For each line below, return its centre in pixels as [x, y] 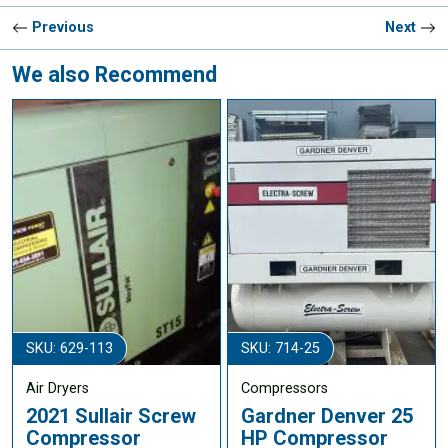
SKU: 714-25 [280, 349]
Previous [61, 27]
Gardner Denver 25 [326, 415]
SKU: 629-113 [69, 349]
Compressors [284, 389]
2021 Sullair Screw [110, 415]
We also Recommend [114, 74]
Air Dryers [57, 389]
